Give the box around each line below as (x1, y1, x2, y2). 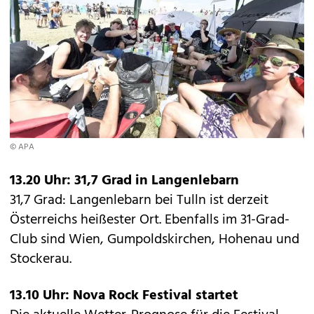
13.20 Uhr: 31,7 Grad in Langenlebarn (10, 170, 239, 192)
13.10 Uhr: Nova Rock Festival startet (10, 285, 238, 307)
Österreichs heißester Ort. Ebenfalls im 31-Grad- (10, 209, 289, 231)
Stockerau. (10, 248, 71, 271)
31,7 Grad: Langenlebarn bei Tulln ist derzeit (10, 189, 268, 212)
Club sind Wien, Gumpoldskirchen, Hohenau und (10, 228, 299, 251)
